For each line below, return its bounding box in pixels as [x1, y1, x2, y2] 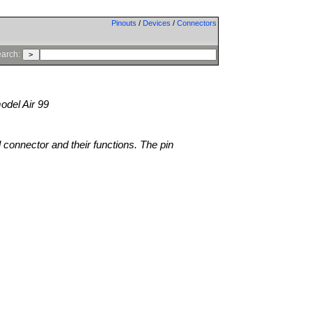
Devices [142, 19, 171, 27]
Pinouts [111, 19, 136, 27]
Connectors [176, 19, 217, 27]
